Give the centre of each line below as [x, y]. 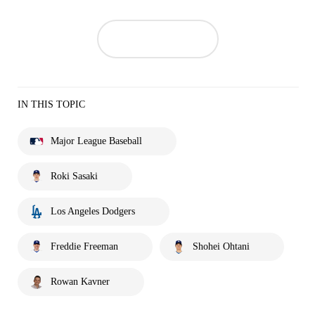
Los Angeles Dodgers [93, 212]
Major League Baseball [96, 141]
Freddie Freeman [84, 247]
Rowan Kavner [80, 282]
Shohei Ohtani [221, 247]
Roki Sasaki [74, 176]
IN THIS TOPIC [51, 105]
